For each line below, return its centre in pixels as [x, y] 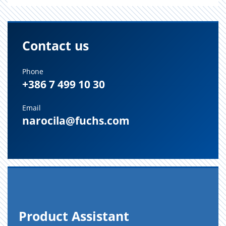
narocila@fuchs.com [76, 121]
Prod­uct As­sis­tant [74, 216]
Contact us [55, 45]
